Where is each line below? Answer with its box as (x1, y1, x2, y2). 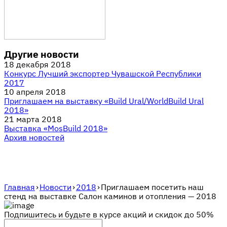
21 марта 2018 (4, 114, 62, 124)
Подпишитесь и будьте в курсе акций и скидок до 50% (4, 209, 214, 219)
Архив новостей (4, 132, 64, 142)
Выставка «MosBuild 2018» (4, 123, 107, 133)
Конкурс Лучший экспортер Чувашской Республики (4, 68, 201, 79)
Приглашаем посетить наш (101, 182, 204, 192)
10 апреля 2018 (4, 87, 66, 97)
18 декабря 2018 (4, 59, 71, 69)
